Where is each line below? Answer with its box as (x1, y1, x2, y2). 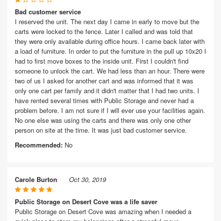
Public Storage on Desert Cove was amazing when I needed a (15, 207, 191, 216)
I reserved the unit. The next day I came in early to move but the (15, 17, 199, 26)
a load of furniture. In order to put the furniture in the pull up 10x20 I (15, 46, 206, 56)
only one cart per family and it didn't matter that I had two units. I (15, 86, 199, 95)
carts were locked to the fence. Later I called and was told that (15, 27, 193, 36)
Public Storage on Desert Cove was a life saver (15, 197, 157, 206)
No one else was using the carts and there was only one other (15, 115, 191, 125)
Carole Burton (15, 175, 57, 184)
